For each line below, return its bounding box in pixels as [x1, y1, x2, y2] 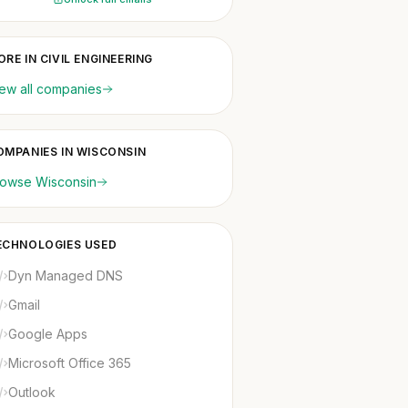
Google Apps [8, 326, 87, 342]
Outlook [8, 384, 56, 400]
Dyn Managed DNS [8, 268, 123, 283]
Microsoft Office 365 [8, 355, 131, 371]
